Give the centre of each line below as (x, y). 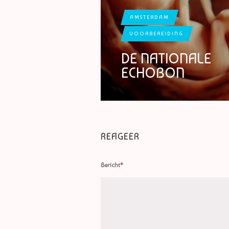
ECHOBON (153, 73)
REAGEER (120, 136)
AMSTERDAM (150, 17)
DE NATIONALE (166, 59)
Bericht (110, 165)
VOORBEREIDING (157, 34)
